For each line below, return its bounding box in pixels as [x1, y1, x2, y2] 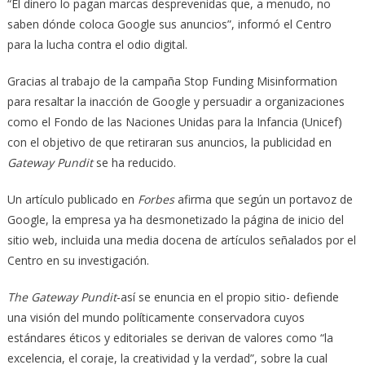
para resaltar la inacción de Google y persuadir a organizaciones [7, 93, 345, 109]
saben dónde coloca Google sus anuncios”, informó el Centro [7, 15, 332, 32]
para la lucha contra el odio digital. [7, 36, 187, 52]
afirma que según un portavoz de [174, 191, 353, 207]
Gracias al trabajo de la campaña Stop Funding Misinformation [7, 73, 337, 89]
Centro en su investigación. [7, 252, 149, 268]
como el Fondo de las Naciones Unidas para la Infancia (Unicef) [7, 113, 342, 130]
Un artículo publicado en [7, 191, 138, 207]
